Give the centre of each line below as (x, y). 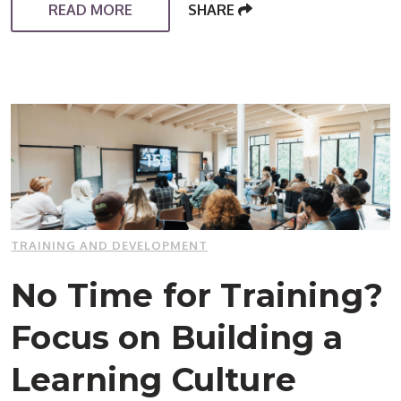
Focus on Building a (177, 337)
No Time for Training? (197, 295)
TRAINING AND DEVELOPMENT (110, 245)
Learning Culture (154, 379)
